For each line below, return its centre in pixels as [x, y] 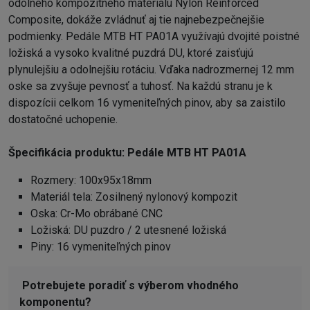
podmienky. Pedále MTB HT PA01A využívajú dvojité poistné [154, 36]
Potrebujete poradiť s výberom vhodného [130, 285]
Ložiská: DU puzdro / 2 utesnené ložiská [128, 230]
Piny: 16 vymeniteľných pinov [101, 246]
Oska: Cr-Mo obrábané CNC [97, 213]
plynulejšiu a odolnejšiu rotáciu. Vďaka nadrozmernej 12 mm [151, 69]
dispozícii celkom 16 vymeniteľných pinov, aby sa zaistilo [147, 102]
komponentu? [55, 302]
